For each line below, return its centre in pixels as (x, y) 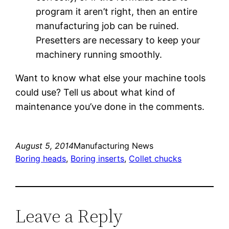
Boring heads (41, 158)
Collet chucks (155, 158)
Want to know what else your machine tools (111, 78)
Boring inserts (98, 158)
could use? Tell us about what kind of (96, 92)
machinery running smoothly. (99, 54)
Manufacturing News (114, 145)
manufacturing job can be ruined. (108, 26)
